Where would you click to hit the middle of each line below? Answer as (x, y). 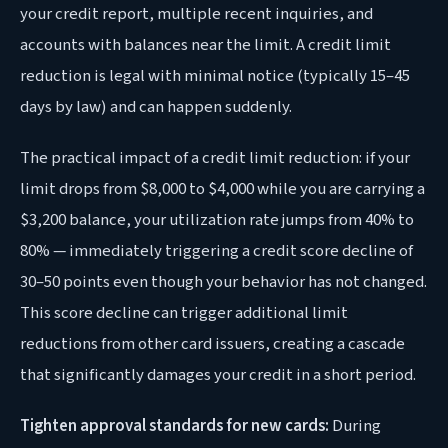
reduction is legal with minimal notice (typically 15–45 (215, 75)
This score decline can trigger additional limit (184, 312)
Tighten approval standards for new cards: (174, 425)
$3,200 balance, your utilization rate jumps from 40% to (217, 219)
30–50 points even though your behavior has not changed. (223, 281)
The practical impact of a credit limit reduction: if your (215, 157)
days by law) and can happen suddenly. (156, 106)
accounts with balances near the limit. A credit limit (205, 44)
